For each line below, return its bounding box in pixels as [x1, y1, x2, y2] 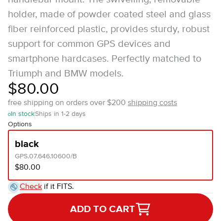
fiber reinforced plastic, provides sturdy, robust [8, 24, 210, 35]
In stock [11, 110, 35, 117]
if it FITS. [42, 183, 74, 191]
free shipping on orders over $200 [8, 99, 128, 107]
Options [8, 121, 32, 128]
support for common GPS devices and [8, 39, 171, 49]
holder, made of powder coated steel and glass [8, 9, 211, 20]
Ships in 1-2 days [35, 110, 86, 117]
